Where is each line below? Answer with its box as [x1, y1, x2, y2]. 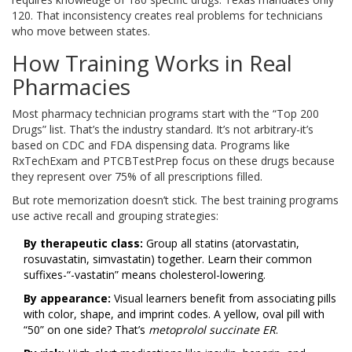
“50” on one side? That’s [24, 322, 148, 338]
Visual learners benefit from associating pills [111, 291, 336, 306]
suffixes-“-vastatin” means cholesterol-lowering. [24, 267, 266, 283]
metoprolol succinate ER [148, 322, 276, 338]
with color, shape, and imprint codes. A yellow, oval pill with [24, 306, 324, 322]
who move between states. [12, 24, 150, 39]
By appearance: [24, 291, 111, 306]
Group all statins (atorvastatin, [143, 236, 299, 251]
